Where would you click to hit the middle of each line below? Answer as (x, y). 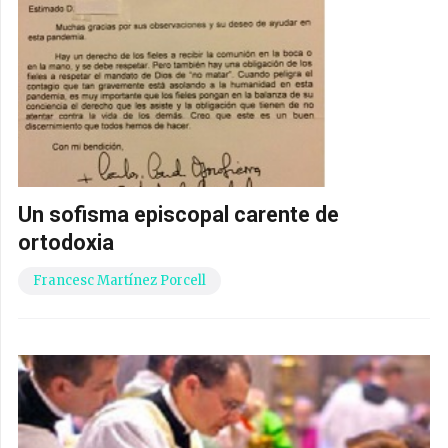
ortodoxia (66, 243)
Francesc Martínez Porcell (119, 281)
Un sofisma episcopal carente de (178, 215)
